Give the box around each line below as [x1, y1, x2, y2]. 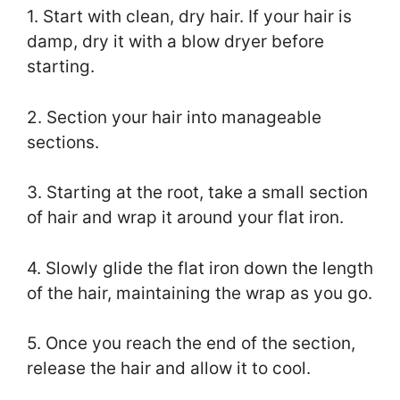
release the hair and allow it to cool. [27, 358, 311, 379]
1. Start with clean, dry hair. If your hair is [27, 6, 352, 28]
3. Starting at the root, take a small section [27, 182, 368, 204]
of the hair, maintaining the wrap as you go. [27, 282, 372, 304]
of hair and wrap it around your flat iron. [27, 207, 344, 229]
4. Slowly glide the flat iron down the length [27, 257, 373, 279]
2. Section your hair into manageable [27, 106, 321, 128]
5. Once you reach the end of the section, [27, 333, 355, 354]
